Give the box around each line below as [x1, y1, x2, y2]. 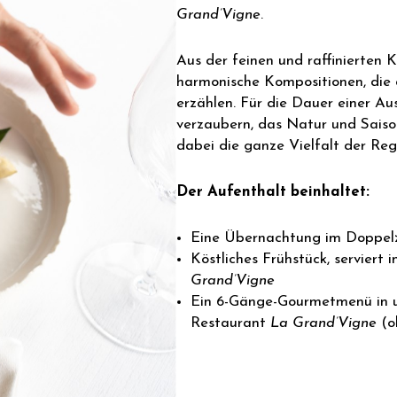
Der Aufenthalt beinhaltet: [176, 184, 370, 200]
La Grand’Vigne [270, 315, 378, 331]
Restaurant [191, 315, 271, 331]
